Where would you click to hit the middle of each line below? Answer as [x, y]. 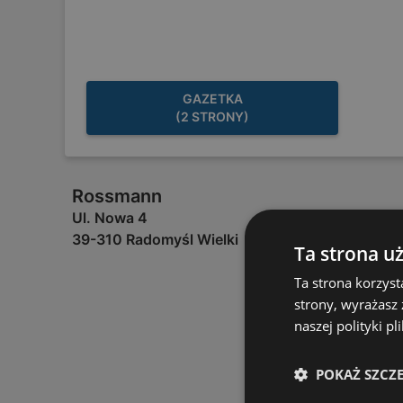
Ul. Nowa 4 [110, 218]
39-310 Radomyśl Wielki [155, 239]
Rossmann [117, 196]
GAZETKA [212, 99]
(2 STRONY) [212, 116]
